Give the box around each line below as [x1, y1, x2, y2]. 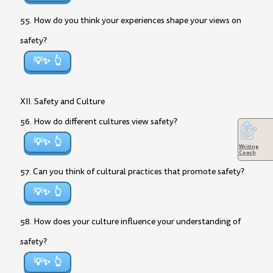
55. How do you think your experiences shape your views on [20, 15, 241, 26]
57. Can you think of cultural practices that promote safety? [20, 166, 244, 177]
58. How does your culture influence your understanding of [20, 216, 241, 227]
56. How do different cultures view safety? [20, 116, 177, 127]
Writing [238, 143, 258, 151]
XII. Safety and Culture [20, 96, 105, 107]
